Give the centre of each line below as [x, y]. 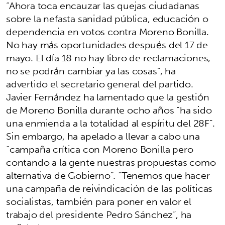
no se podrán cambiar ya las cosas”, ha [91, 71]
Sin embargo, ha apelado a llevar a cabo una [103, 136]
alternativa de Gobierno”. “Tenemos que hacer [108, 176]
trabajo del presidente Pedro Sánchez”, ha [99, 215]
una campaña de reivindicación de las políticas [109, 189]
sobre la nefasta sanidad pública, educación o [107, 19]
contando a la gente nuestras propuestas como [111, 162]
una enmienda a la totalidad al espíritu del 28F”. [110, 123]
